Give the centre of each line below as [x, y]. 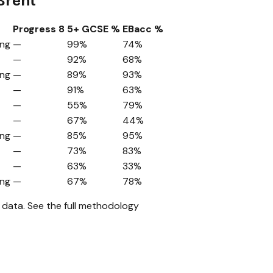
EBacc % [143, 29]
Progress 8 [39, 29]
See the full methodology [83, 206]
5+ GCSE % [94, 29]
